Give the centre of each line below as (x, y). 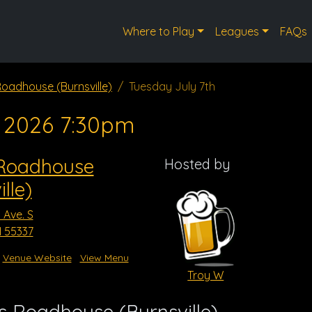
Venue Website (37, 258)
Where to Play (159, 31)
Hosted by (197, 164)
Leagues (237, 31)
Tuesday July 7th (172, 86)
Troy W (206, 275)
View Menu (104, 258)
